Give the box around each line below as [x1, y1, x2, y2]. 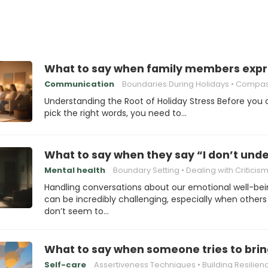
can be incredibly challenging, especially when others [44, 193, 267, 205]
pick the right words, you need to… [44, 107, 187, 119]
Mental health [44, 165, 105, 176]
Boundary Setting [113, 165, 179, 176]
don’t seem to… [44, 205, 109, 217]
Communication [44, 78, 114, 90]
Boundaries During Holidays [122, 78, 229, 90]
